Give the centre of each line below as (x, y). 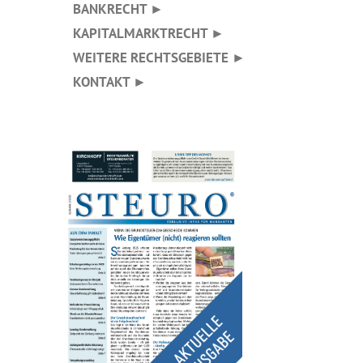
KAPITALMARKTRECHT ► (142, 32)
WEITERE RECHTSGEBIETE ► (153, 57)
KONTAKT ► (103, 81)
